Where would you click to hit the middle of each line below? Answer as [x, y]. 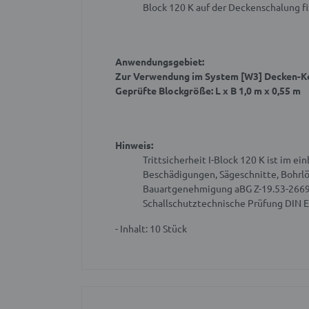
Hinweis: [134, 145]
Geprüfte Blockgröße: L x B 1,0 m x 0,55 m [208, 91]
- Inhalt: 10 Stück [151, 229]
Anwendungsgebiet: [160, 62]
